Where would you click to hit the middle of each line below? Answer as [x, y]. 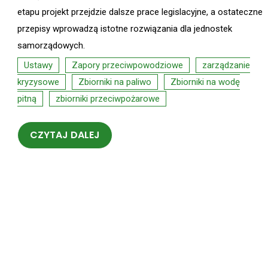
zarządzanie [226, 66]
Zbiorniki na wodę [205, 82]
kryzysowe [38, 82]
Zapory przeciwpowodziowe [127, 66]
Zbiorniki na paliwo [115, 82]
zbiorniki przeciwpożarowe [108, 99]
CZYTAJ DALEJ [65, 135]
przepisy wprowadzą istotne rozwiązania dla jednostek [125, 29]
